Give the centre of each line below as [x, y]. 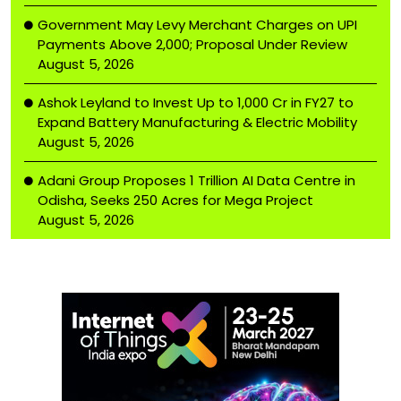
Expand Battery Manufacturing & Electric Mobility [197, 122]
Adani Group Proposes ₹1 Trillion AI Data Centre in [196, 180]
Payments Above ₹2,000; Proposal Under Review [192, 44]
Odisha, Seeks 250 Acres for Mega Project [175, 200]
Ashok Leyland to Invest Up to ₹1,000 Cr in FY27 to [196, 102]
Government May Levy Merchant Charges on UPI [197, 24]
